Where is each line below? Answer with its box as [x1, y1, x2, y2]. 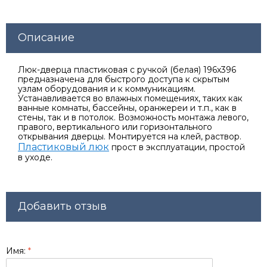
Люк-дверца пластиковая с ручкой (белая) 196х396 [18, 64, 236, 75]
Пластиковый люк [18, 141, 109, 153]
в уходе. [18, 151, 52, 163]
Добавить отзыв [18, 200, 107, 213]
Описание [18, 31, 74, 45]
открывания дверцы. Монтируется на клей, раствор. [18, 131, 241, 142]
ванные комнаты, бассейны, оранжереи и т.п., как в [18, 102, 237, 113]
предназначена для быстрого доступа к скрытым [18, 73, 229, 85]
